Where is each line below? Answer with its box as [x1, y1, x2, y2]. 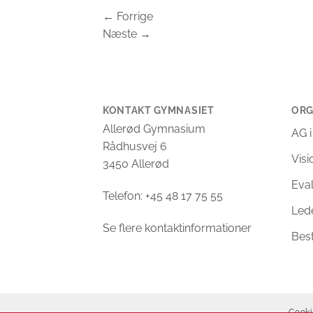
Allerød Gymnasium [103, 122, 205, 136]
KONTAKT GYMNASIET [103, 105, 214, 117]
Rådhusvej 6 [103, 140, 167, 154]
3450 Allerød [103, 157, 169, 171]
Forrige [114, 10, 153, 24]
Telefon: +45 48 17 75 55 [103, 189, 223, 203]
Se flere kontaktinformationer [103, 221, 252, 235]
